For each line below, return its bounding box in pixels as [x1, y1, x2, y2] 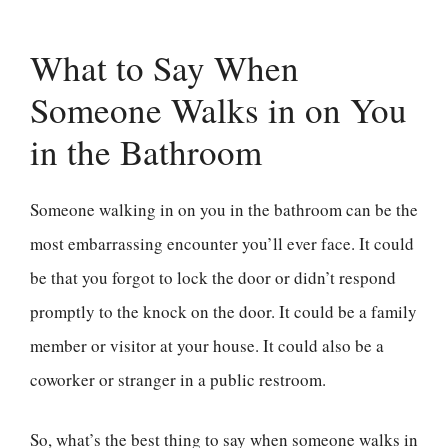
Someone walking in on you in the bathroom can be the [30, 198, 418, 221]
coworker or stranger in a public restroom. [30, 368, 332, 391]
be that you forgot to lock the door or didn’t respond [30, 266, 396, 289]
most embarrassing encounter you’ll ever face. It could [30, 232, 414, 255]
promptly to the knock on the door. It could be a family [30, 300, 417, 323]
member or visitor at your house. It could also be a [30, 334, 384, 357]
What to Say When [30, 44, 299, 91]
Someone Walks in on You [30, 86, 407, 133]
